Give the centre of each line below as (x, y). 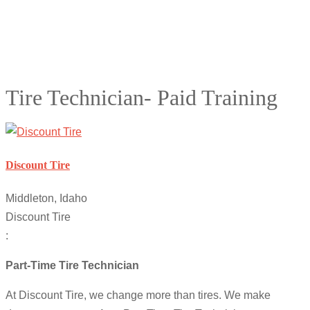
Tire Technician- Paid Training (142, 98)
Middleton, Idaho (46, 199)
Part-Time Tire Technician (72, 266)
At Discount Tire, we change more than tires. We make (138, 295)
